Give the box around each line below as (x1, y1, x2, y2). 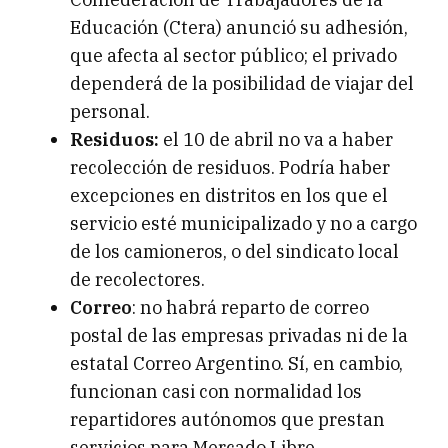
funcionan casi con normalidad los (70, 380, 362, 404)
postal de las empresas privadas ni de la (70, 324, 408, 348)
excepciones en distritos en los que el (70, 184, 388, 208)
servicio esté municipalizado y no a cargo (70, 212, 417, 236)
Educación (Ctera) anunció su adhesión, (70, 16, 408, 40)
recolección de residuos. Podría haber (70, 156, 390, 180)
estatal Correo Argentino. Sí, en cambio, (70, 352, 403, 376)
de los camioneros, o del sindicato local (70, 240, 399, 264)
